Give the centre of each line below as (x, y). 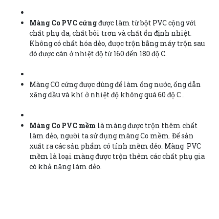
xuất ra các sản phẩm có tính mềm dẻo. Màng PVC (115, 146)
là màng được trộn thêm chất (147, 125)
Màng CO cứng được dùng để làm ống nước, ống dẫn (115, 84)
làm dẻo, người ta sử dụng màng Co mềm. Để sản (111, 135)
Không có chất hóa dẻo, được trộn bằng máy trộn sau (117, 43)
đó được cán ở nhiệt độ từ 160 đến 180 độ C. (98, 53)
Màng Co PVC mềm (63, 125)
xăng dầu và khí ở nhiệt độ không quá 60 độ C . (107, 94)
